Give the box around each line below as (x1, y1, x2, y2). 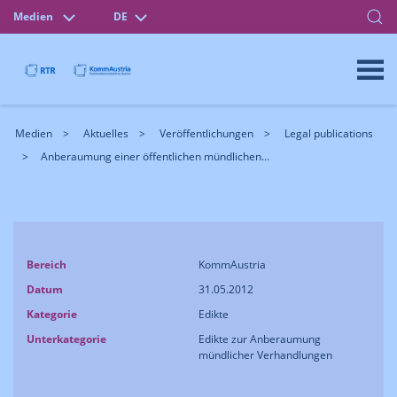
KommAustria (198, 257, 266, 272)
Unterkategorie (27, 331, 106, 346)
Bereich (27, 257, 66, 272)
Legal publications (284, 126, 373, 141)
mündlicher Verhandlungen (198, 347, 332, 362)
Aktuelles (83, 126, 128, 141)
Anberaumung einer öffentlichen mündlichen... (41, 149, 269, 164)
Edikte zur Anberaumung (198, 331, 321, 346)
